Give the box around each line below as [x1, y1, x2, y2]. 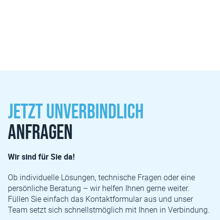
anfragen [8, 120, 73, 145]
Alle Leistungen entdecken [65, 22, 155, 31]
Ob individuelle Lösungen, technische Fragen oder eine [8, 173, 195, 182]
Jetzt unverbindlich [8, 100, 144, 125]
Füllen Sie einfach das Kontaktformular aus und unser [8, 194, 193, 204]
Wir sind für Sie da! [8, 151, 75, 162]
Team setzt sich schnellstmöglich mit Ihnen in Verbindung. [8, 205, 210, 215]
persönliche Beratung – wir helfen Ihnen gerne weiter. [8, 184, 190, 193]
